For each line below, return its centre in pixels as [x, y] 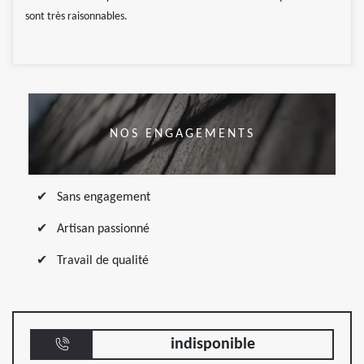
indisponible [212, 344]
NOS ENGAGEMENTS [182, 134]
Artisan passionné [103, 229]
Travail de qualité [103, 260]
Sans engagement [104, 197]
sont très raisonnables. [76, 16]
